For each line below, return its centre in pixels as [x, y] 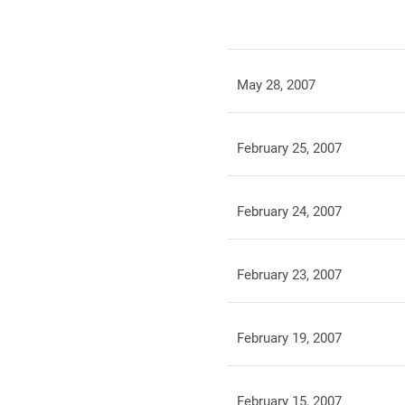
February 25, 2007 [289, 148]
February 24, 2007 [289, 212]
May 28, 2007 [276, 85]
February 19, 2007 [289, 338]
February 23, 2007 [289, 275]
